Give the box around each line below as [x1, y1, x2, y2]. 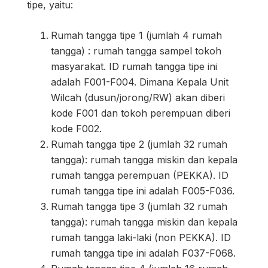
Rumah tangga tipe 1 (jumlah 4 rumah [51, 29, 222, 42]
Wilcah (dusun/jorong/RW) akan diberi [51, 92, 225, 104]
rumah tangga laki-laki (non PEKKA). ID [51, 232, 231, 244]
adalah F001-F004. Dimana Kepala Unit [51, 76, 229, 89]
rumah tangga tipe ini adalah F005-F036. [51, 185, 234, 197]
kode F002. [51, 123, 102, 135]
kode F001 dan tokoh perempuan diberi [51, 107, 230, 120]
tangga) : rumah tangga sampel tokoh [51, 45, 221, 57]
